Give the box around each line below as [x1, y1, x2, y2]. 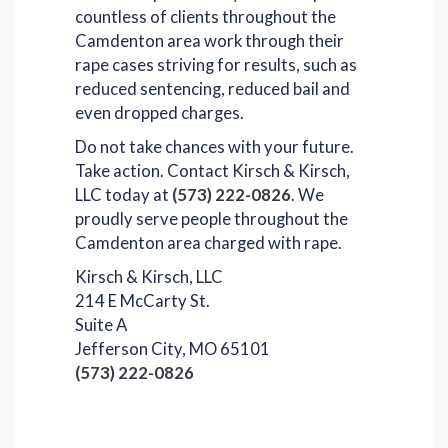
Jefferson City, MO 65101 [75, 339, 270, 359]
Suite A [75, 315, 127, 335]
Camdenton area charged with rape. [75, 233, 342, 253]
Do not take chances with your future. [75, 137, 354, 157]
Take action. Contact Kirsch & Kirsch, [75, 161, 350, 181]
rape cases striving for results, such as [75, 55, 357, 75]
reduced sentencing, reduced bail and [75, 79, 350, 99]
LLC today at [75, 185, 172, 205]
